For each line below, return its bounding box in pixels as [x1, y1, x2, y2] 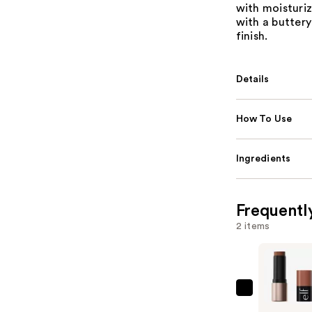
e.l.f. [257, 290, 281, 302]
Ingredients [235, 153, 291, 164]
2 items [235, 221, 270, 231]
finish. [235, 30, 268, 42]
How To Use [235, 114, 292, 124]
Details [235, 74, 270, 84]
